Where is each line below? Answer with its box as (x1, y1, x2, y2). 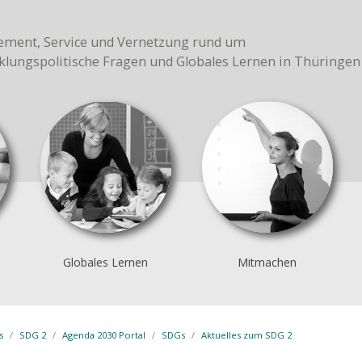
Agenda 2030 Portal (61, 328, 145, 341)
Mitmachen (238, 255, 297, 270)
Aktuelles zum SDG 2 (200, 328, 292, 341)
